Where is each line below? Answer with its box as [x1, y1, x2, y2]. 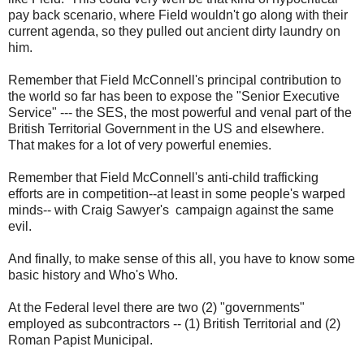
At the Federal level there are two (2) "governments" [8, 301, 305, 314]
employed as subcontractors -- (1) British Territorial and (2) [8, 317, 340, 331]
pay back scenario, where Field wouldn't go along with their [8, 8, 348, 22]
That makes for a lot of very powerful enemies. [8, 138, 271, 152]
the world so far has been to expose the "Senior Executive [8, 89, 340, 103]
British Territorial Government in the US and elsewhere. [8, 122, 324, 136]
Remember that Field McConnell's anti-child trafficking [8, 171, 318, 184]
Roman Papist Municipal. [8, 333, 156, 347]
